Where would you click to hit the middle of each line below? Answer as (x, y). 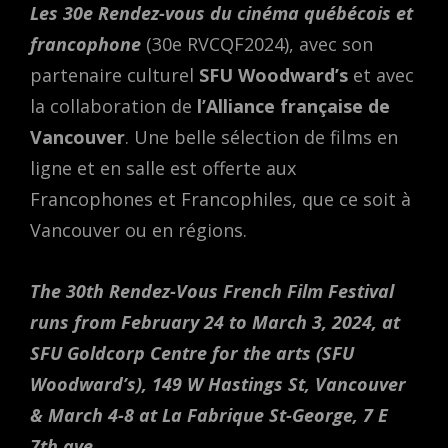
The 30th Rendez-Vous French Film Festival (212, 291)
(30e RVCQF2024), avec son (257, 44)
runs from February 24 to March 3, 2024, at (215, 322)
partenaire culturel (114, 75)
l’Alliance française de (293, 106)
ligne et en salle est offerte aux (163, 168)
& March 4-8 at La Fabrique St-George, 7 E (209, 415)
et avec (381, 75)
